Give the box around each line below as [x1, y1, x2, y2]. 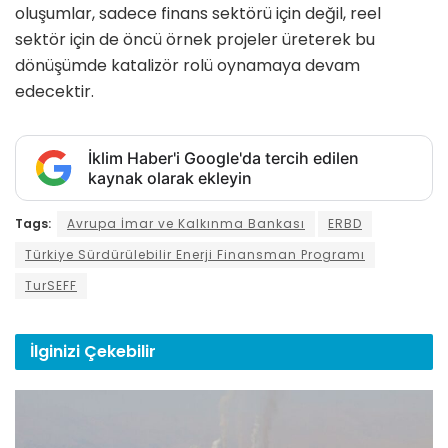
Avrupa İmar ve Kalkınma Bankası [67, 215, 305, 233]
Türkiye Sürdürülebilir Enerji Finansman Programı [25, 246, 365, 264]
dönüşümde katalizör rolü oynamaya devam [15, 54, 360, 78]
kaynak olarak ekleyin [88, 168, 252, 189]
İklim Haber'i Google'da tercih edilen [88, 148, 359, 169]
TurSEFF [25, 277, 77, 295]
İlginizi [30, 340, 84, 364]
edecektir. [15, 80, 94, 104]
